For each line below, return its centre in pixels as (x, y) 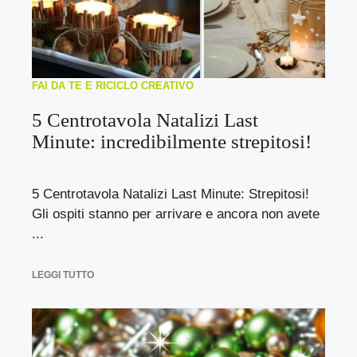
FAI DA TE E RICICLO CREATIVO (113, 85)
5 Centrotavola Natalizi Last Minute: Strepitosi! (171, 194)
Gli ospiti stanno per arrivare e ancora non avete (176, 214)
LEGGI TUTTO (63, 275)
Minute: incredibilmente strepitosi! (172, 141)
